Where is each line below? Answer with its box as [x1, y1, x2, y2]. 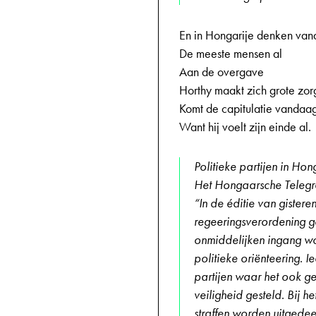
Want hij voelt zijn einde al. [179, 119, 311, 135]
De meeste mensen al [179, 46, 282, 61]
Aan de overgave [179, 64, 264, 80]
